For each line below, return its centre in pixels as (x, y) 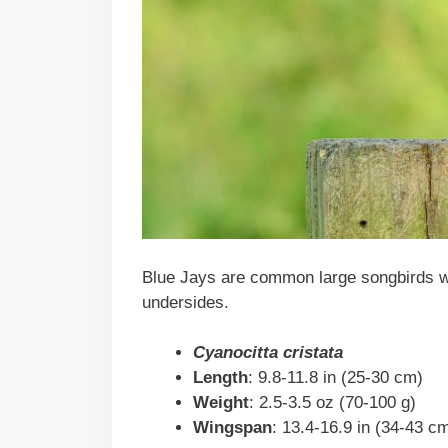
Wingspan (232, 428)
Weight (221, 403)
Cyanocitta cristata (268, 353)
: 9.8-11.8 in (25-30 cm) (335, 378)
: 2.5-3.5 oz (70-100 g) (332, 403)
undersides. (188, 302)
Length (220, 378)
